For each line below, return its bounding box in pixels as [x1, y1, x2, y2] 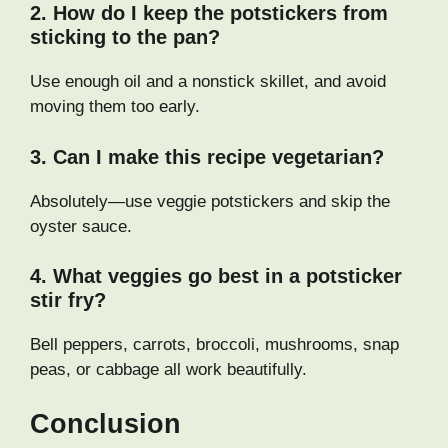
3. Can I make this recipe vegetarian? [30, 145, 384, 168]
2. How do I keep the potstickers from [30, 2, 388, 25]
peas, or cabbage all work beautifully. [30, 360, 307, 380]
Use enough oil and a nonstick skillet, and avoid [30, 72, 386, 92]
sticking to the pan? [30, 26, 220, 49]
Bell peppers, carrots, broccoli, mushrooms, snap [30, 335, 399, 355]
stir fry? [30, 289, 106, 312]
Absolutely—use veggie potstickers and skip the [30, 191, 390, 211]
